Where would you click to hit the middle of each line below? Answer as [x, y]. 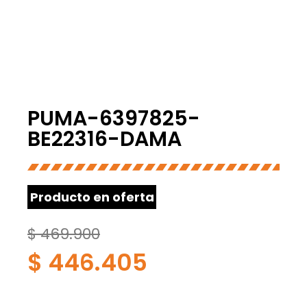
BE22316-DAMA [105, 139]
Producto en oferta [92, 197]
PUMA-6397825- [114, 119]
